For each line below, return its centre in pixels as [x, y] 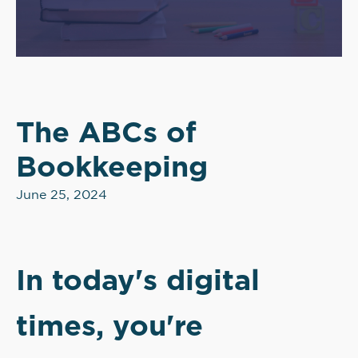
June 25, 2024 [62, 195]
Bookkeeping [112, 166]
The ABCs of [106, 131]
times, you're [109, 325]
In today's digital [138, 279]
